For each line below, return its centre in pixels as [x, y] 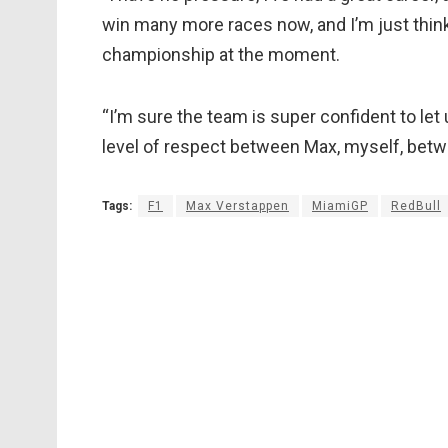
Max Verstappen [237, 206]
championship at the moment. [221, 55]
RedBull [416, 206]
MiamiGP [340, 206]
